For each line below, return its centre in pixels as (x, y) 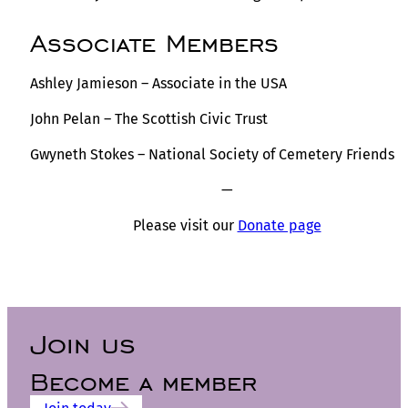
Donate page (279, 225)
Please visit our (185, 225)
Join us (83, 343)
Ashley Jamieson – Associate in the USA (158, 83)
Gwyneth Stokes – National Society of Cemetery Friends (212, 154)
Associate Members (154, 43)
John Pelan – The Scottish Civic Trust (149, 118)
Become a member (143, 382)
